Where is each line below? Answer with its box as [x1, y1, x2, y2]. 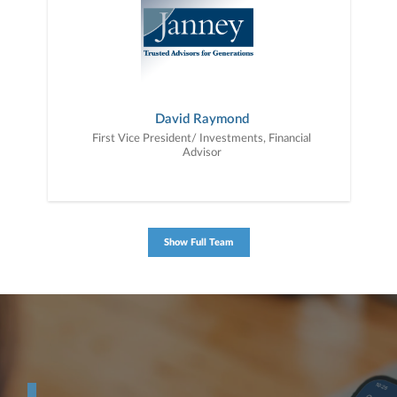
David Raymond [154, 113, 249, 126]
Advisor [182, 147, 222, 159]
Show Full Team [164, 237, 233, 247]
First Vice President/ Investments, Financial [92, 133, 311, 144]
